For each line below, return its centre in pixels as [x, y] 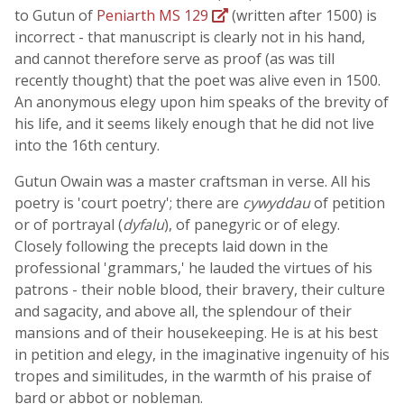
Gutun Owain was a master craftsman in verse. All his [193, 181]
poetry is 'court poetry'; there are [129, 203]
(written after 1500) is [303, 15]
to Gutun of [55, 15]
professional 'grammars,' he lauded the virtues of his [193, 268]
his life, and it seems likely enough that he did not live [194, 124]
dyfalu [143, 225]
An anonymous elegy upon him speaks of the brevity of [202, 102]
